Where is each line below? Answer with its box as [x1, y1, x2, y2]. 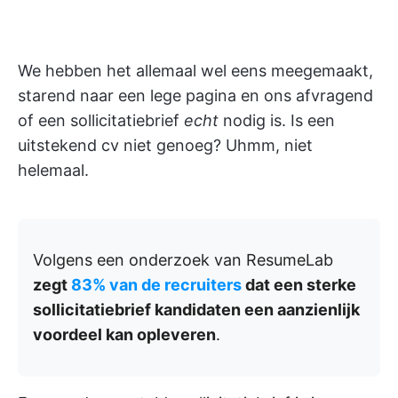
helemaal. [18, 161, 89, 179]
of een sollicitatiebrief [18, 111, 184, 130]
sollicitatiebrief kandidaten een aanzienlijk [33, 300, 360, 319]
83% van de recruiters [71, 275, 242, 294]
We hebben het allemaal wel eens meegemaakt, [18, 61, 373, 80]
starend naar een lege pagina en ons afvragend [18, 86, 373, 105]
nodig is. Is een [219, 111, 335, 130]
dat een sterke [242, 275, 356, 294]
